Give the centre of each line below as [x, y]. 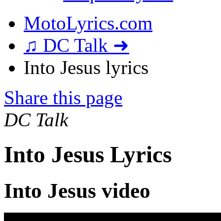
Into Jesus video [77, 190]
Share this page [63, 97]
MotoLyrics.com [88, 23]
